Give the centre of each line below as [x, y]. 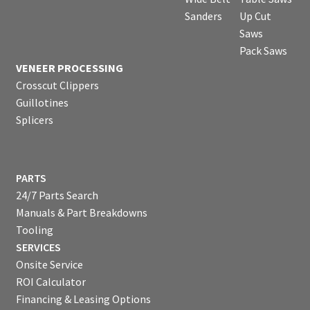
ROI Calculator [51, 282]
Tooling [34, 230]
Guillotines [42, 102]
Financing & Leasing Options [83, 299]
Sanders [203, 16]
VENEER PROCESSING [69, 67]
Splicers [34, 119]
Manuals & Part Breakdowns [81, 213]
